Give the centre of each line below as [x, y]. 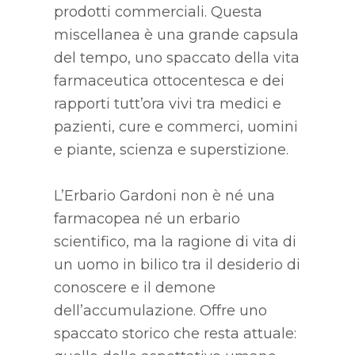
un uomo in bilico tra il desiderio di [177, 264]
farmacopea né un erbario [147, 218]
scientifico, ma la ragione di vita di [175, 241]
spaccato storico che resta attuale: [175, 333]
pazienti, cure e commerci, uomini [176, 126]
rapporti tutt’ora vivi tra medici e [167, 103]
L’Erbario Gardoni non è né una [164, 195]
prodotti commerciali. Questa [158, 11]
